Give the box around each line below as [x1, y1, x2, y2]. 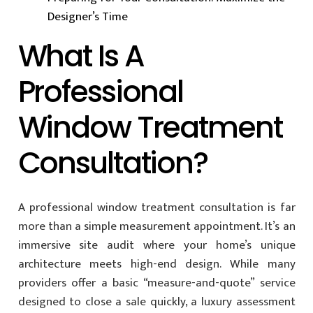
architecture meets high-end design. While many [17, 254, 296, 274]
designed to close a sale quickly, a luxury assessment [17, 292, 296, 312]
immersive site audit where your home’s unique [17, 235, 296, 255]
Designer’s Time [48, 6, 128, 27]
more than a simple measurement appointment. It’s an [17, 217, 296, 236]
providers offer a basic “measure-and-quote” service [17, 273, 296, 293]
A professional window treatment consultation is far [17, 198, 296, 217]
